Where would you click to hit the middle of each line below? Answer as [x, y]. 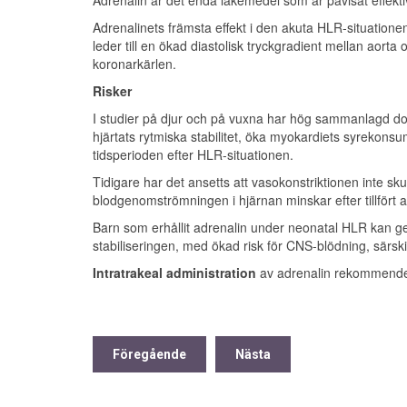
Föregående [149, 354]
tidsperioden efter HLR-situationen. [193, 154]
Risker [112, 90]
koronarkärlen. [136, 63]
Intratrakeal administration [174, 272]
